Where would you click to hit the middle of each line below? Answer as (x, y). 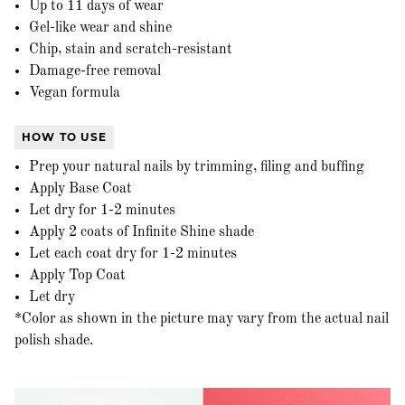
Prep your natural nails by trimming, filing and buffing (197, 167)
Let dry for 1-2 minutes (102, 211)
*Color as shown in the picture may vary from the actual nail (202, 319)
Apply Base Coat (80, 189)
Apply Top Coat (77, 276)
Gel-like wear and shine (100, 28)
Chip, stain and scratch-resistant (131, 50)
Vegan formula (75, 93)
